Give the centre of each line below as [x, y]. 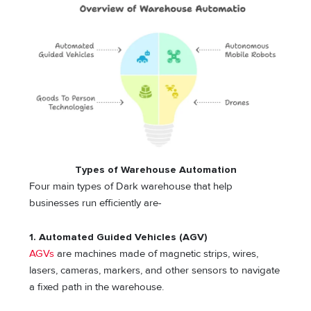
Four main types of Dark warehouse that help [131, 186]
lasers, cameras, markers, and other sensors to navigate [155, 271]
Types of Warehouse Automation [155, 169]
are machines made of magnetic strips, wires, [157, 254]
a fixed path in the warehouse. [98, 287]
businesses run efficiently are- [96, 203]
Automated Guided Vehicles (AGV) [124, 237]
